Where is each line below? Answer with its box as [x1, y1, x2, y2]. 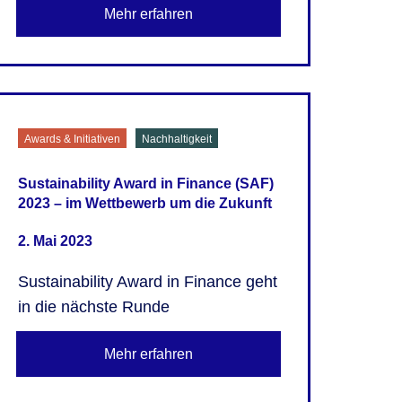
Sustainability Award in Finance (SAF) [17, 175, 274, 191]
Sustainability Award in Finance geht [17, 272, 277, 291]
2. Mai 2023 [17, 232, 92, 249]
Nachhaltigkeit [141, 132, 212, 145]
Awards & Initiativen [23, 132, 120, 145]
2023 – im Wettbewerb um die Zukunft [17, 195, 272, 211]
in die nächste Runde [17, 297, 170, 316]
